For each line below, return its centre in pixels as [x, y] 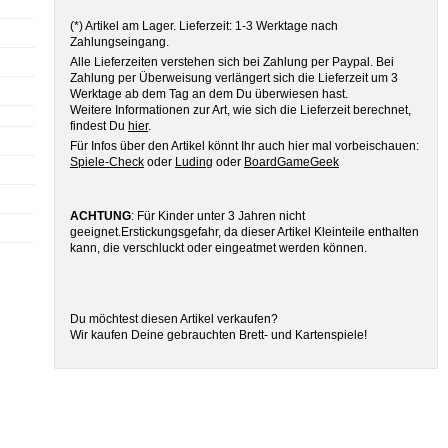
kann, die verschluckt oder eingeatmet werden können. [218, 248]
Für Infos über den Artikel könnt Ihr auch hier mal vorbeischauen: [244, 146]
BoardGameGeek [291, 162]
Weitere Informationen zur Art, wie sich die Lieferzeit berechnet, [240, 110]
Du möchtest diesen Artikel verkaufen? [173, 319]
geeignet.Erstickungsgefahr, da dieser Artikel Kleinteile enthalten [244, 232]
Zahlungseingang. [119, 42]
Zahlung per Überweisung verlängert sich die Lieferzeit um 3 [233, 78]
